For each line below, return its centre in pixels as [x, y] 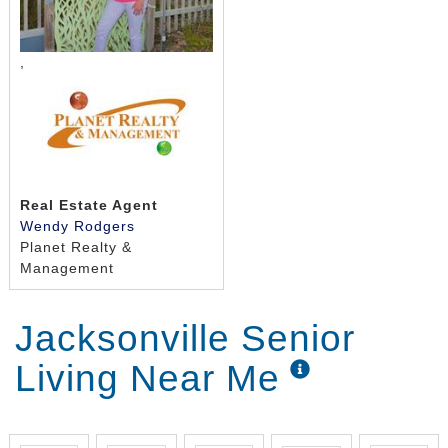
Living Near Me [147, 378]
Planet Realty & [75, 247]
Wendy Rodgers [77, 226]
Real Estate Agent [88, 205]
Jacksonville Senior [185, 338]
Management [66, 268]
